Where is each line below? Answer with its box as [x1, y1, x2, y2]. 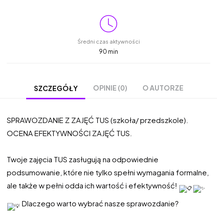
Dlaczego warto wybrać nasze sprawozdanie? [20, 199, 179, 208]
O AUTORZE [142, 83, 184, 93]
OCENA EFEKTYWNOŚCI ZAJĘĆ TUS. [7, 128, 132, 138]
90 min [99, 48, 118, 56]
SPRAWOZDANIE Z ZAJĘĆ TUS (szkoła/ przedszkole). [7, 115, 188, 125]
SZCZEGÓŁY [34, 83, 78, 93]
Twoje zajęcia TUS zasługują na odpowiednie [7, 155, 158, 164]
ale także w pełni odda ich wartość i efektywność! [7, 181, 179, 190]
